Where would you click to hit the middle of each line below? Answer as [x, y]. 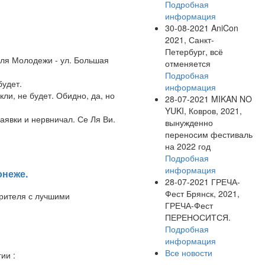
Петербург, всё [194, 51]
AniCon [224, 28]
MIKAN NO [230, 98]
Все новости [189, 252]
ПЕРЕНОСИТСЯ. [198, 217]
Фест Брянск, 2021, [202, 193]
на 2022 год [188, 146]
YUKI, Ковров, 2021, [203, 110]
